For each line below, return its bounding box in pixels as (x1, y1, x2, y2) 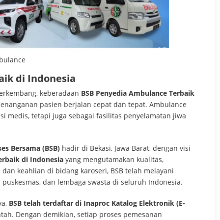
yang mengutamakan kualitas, (63, 154, 164, 164)
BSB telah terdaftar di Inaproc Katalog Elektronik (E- (9, 198, 185, 208)
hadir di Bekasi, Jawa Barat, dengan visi (60, 143, 191, 153)
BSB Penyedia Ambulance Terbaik (81, 88, 194, 98)
